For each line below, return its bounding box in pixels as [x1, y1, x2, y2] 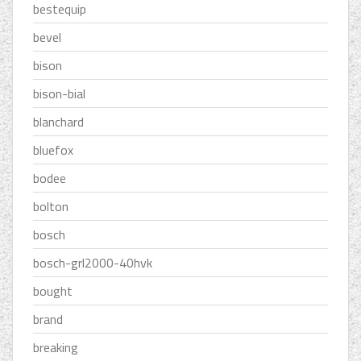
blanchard [33, 112, 84, 132]
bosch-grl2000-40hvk [33, 253, 152, 273]
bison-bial [33, 84, 85, 104]
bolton [33, 197, 68, 217]
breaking [33, 338, 78, 358]
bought [33, 281, 73, 301]
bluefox [33, 140, 73, 160]
